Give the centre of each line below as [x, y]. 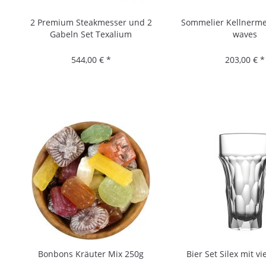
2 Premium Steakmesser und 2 [91, 22]
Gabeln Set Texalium [91, 34]
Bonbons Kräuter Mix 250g [91, 254]
